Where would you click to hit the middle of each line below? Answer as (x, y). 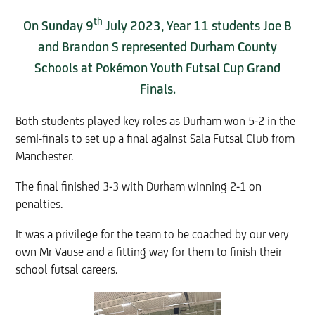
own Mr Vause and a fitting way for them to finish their (149, 252)
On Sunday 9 (58, 26)
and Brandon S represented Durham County (157, 47)
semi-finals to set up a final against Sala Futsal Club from (155, 139)
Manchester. (45, 157)
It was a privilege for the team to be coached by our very (153, 235)
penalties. (39, 205)
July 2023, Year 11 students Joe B (197, 26)
